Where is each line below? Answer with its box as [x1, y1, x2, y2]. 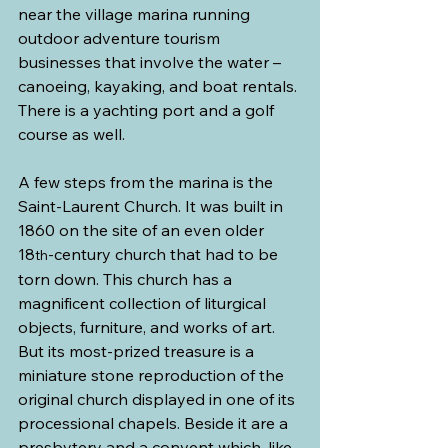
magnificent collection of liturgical [18, 292, 270, 313]
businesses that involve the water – [18, 51, 285, 72]
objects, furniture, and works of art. [18, 316, 279, 337]
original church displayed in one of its [18, 388, 299, 409]
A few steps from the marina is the [18, 171, 277, 192]
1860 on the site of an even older [18, 219, 268, 240]
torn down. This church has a [18, 268, 236, 289]
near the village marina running [18, 3, 254, 24]
